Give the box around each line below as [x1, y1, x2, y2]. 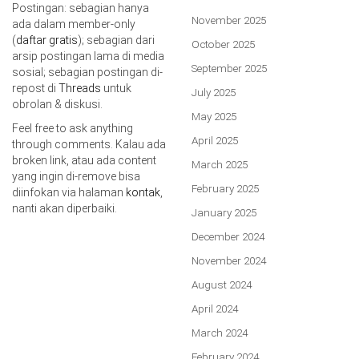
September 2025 [192, 61, 267, 75]
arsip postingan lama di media [12, 49, 164, 63]
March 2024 [192, 325, 248, 339]
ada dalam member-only [12, 17, 135, 30]
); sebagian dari [78, 33, 155, 46]
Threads [58, 81, 101, 95]
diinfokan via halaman [12, 185, 126, 199]
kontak [126, 185, 160, 199]
